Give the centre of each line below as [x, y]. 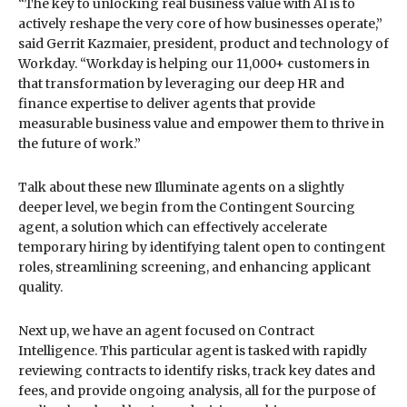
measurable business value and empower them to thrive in [201, 123]
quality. [40, 287]
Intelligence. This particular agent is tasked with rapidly [193, 350]
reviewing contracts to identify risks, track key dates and [197, 370]
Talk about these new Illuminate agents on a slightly [181, 187]
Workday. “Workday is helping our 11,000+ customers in [194, 63]
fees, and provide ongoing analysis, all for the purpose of [197, 390]
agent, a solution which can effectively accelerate [173, 227]
